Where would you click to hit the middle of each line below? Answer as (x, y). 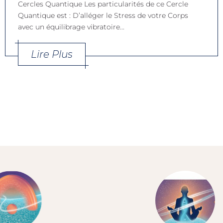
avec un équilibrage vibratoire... (71, 27)
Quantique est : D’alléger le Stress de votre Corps (103, 16)
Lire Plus (52, 55)
